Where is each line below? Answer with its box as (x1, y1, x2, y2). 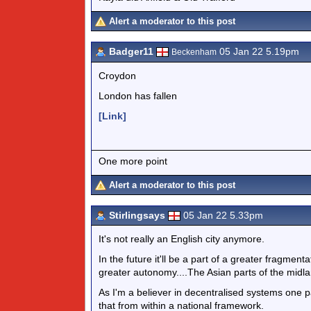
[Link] (99, 110, 126, 121)
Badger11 (109, 46, 153, 57)
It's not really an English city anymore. (99, 233, 264, 244)
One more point (99, 155, 167, 167)
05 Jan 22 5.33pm (183, 210, 263, 221)
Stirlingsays (109, 210, 165, 221)
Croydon (99, 70, 136, 81)
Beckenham (171, 47, 217, 57)
